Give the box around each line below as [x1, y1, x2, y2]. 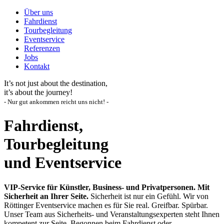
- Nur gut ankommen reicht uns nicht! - [4, 98, 108, 105]
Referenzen [24, 44, 60, 52]
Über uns [24, 8, 53, 16]
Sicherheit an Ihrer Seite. [4, 191, 88, 200]
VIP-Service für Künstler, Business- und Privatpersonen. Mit [4, 182, 209, 191]
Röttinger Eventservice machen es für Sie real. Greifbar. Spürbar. [4, 200, 208, 209]
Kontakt [24, 62, 49, 70]
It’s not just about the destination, [4, 79, 107, 87]
